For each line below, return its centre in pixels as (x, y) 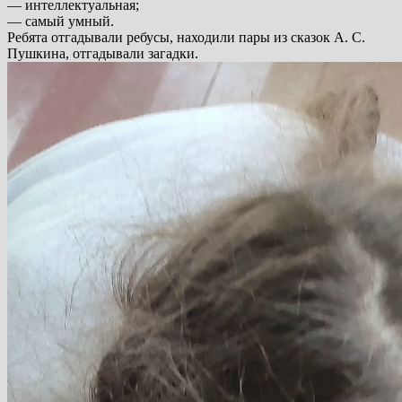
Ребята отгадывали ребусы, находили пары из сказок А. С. (186, 38)
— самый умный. (61, 22)
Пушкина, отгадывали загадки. (103, 54)
